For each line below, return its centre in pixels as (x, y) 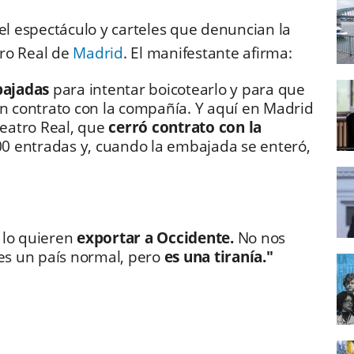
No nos (259, 238)
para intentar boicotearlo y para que (177, 90)
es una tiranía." (218, 257)
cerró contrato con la (185, 128)
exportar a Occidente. (155, 238)
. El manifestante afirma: (209, 53)
